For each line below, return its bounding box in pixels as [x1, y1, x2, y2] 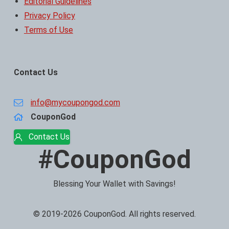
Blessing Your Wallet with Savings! [53, 179, 176, 189]
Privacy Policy [24, 11, 75, 21]
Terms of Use [24, 25, 73, 35]
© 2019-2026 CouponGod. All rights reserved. [33, 209, 196, 219]
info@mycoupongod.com [30, 98, 120, 108]
